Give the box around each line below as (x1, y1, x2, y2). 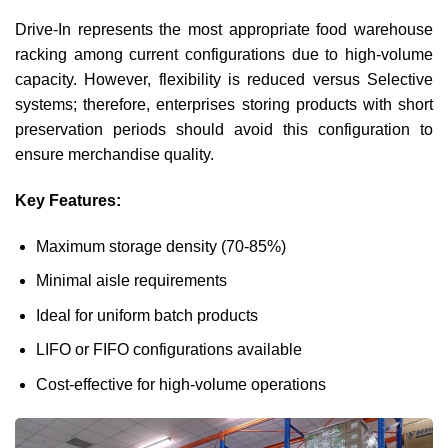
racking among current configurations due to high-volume (15, 46, 433, 64)
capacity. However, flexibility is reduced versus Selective (15, 71, 433, 89)
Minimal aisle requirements (35, 272, 227, 290)
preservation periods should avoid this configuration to (15, 121, 433, 139)
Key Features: (15, 191, 121, 209)
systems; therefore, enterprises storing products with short (15, 96, 433, 114)
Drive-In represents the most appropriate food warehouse (15, 21, 433, 39)
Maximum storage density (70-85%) (35, 237, 286, 255)
